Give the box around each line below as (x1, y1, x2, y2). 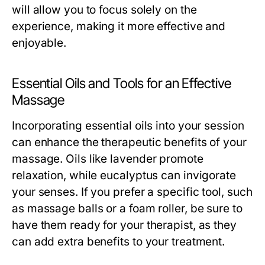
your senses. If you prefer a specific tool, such (12, 185, 253, 199)
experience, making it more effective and (12, 20, 226, 33)
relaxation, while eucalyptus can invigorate (12, 169, 236, 182)
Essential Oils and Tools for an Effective (12, 75, 232, 92)
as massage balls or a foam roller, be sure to (12, 202, 243, 215)
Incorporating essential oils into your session (12, 119, 244, 132)
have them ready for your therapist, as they (12, 218, 237, 232)
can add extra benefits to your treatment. (12, 235, 225, 248)
